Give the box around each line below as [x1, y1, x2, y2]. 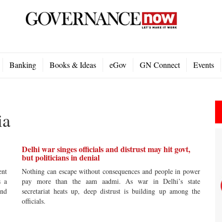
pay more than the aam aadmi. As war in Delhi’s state [22, 176, 200, 186]
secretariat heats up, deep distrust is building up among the [22, 186, 200, 196]
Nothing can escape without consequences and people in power [22, 166, 200, 176]
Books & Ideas [50, 59, 96, 70]
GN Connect [140, 59, 180, 70]
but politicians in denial [22, 152, 100, 163]
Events [193, 59, 214, 70]
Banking [9, 59, 36, 70]
